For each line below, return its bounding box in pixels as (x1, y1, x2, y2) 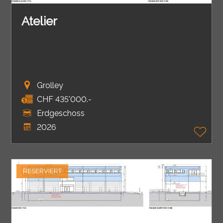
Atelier (21, 14, 58, 29)
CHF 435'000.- (36, 94, 92, 104)
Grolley (36, 80, 63, 90)
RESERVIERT (23, 167, 62, 175)
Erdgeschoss (36, 108, 85, 118)
